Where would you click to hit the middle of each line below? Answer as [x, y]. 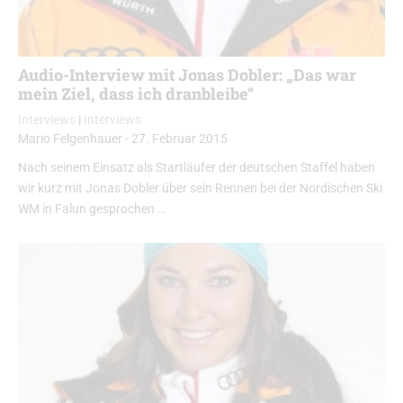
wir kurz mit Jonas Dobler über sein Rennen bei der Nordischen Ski [200, 189]
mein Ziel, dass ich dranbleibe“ [136, 94]
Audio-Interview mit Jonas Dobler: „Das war [187, 75]
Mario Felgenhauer [70, 139]
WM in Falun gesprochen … [92, 210]
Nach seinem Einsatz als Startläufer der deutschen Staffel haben [197, 168]
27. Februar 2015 [179, 139]
